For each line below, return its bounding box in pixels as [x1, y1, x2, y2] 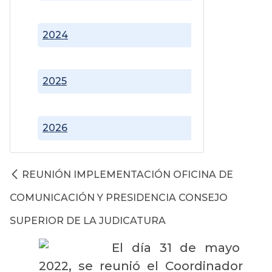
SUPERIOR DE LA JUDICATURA [10, 214, 166, 226]
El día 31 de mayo [112, 240, 243, 255]
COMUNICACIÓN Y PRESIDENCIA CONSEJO [10, 191, 228, 203]
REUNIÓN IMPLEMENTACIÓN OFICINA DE [22, 168, 233, 180]
